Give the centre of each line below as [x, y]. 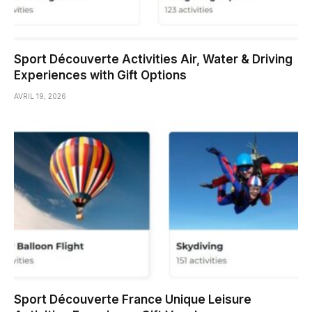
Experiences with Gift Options [100, 76]
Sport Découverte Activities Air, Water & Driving [153, 60]
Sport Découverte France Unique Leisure [133, 299]
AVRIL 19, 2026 [40, 96]
